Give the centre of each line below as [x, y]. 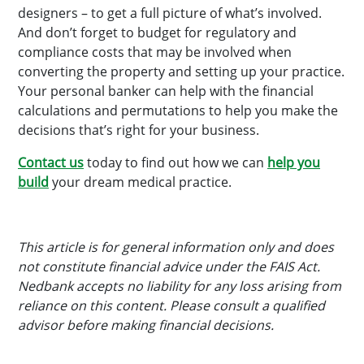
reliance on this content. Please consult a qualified [171, 305]
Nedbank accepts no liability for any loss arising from [180, 286]
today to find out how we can [175, 162]
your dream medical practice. [140, 182]
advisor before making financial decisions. [146, 325]
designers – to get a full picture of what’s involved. [170, 13]
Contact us [51, 162]
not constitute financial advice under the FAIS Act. [169, 266]
